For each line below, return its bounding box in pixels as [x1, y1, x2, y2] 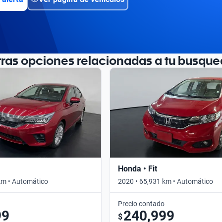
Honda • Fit [118, 164, 157, 173]
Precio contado [118, 199, 165, 208]
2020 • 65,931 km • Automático [118, 177, 213, 185]
